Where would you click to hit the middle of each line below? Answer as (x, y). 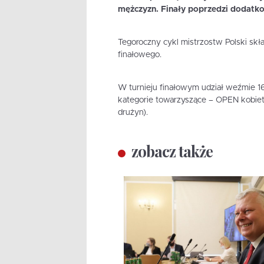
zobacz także (172, 151)
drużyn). (133, 113)
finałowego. (139, 55)
